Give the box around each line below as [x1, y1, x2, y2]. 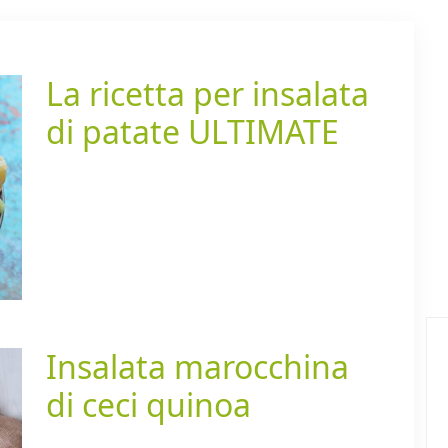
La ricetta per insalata [46, 72, 369, 116]
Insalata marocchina [46, 345, 349, 389]
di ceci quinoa [46, 383, 251, 427]
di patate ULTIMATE [46, 110, 339, 154]
